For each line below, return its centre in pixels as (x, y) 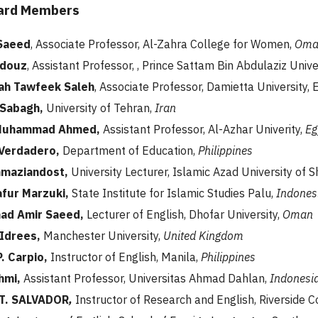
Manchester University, (102, 236)
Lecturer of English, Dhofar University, (183, 215)
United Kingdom (203, 236)
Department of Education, (129, 151)
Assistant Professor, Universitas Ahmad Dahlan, (144, 279)
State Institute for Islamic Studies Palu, (172, 193)
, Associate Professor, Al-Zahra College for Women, (163, 44)
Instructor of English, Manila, (123, 257)
